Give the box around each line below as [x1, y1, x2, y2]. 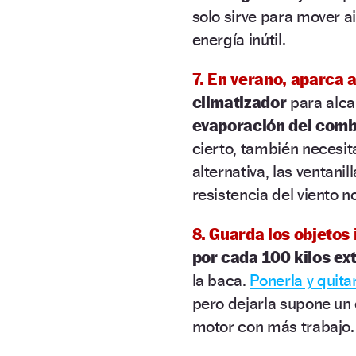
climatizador [192, 91, 287, 112]
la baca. [192, 269, 250, 290]
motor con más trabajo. [192, 315, 354, 336]
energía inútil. [192, 29, 286, 49]
